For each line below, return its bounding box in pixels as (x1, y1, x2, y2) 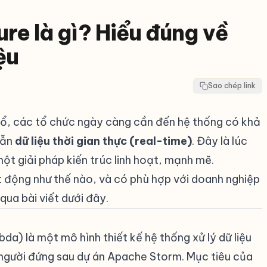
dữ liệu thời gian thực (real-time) (15, 134, 192, 148)
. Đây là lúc (192, 134, 247, 148)
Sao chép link (208, 81, 256, 90)
